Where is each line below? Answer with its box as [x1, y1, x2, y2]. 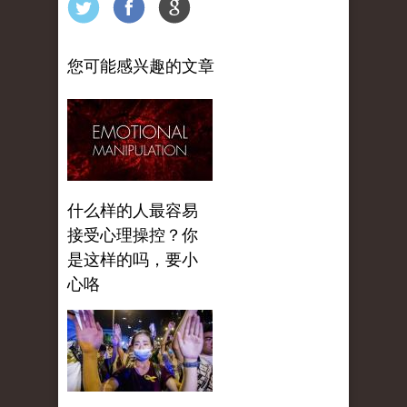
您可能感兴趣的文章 [67, 57, 214, 76]
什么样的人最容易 [67, 202, 198, 221]
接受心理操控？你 [67, 226, 198, 245]
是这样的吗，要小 [67, 251, 198, 270]
